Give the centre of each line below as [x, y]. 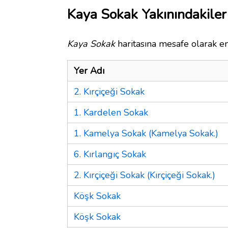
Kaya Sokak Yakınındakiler [147, 14]
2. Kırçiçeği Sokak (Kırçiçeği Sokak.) [145, 175]
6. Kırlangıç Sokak [110, 154]
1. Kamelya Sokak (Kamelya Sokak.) [146, 133]
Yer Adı [89, 70]
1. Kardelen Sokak [111, 112]
